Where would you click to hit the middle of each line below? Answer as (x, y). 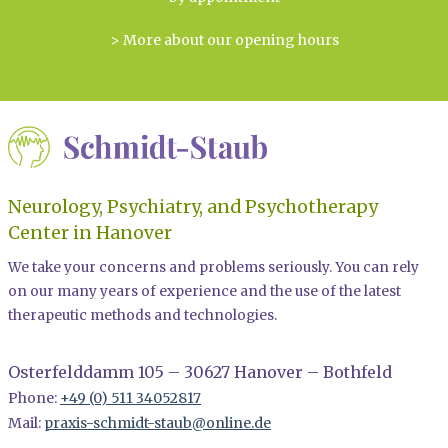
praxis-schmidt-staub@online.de (157, 422)
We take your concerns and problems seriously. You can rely (213, 267)
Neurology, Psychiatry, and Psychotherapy (193, 206)
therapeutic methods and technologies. (142, 315)
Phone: (34, 397)
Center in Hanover (90, 232)
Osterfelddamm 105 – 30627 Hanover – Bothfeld (200, 371)
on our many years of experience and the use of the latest (204, 291)
